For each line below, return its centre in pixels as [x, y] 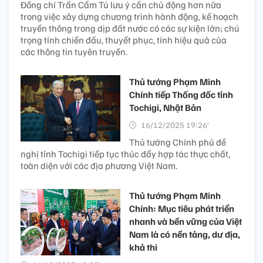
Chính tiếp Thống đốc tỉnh [181, 94]
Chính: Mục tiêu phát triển [182, 208]
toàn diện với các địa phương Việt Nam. [99, 165]
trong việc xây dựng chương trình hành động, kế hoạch [129, 16]
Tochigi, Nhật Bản [165, 107]
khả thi [143, 247]
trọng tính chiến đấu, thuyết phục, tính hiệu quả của [124, 40]
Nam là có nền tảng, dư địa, [185, 234]
